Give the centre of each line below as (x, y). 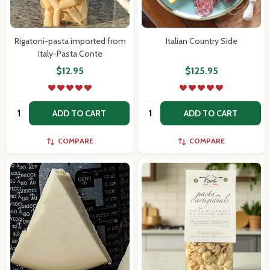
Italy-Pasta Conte (70, 53)
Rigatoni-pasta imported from (70, 41)
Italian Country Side (201, 41)
